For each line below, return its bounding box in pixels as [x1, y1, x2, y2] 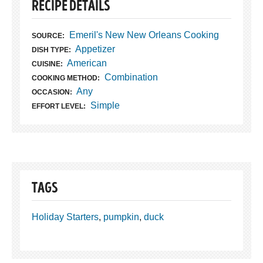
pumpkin [103, 211, 139, 222]
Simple [90, 100, 120, 110]
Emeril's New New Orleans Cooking [69, 29, 219, 40]
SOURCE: [32, 31, 65, 40]
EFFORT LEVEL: [32, 102, 86, 110]
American [66, 58, 107, 68]
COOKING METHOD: [32, 73, 100, 82]
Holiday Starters [32, 211, 99, 222]
